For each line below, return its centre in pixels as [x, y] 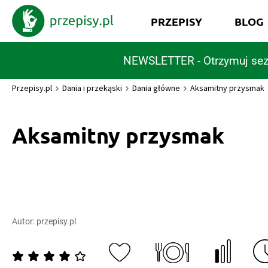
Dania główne [156, 88]
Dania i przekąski [92, 88]
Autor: [24, 221]
